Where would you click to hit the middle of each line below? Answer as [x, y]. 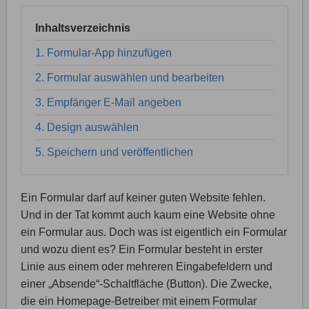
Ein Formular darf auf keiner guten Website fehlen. [143, 198]
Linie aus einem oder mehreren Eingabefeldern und [147, 267]
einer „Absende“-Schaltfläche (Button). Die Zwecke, [146, 284]
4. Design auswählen [87, 127]
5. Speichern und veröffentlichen [114, 152]
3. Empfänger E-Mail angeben [108, 102]
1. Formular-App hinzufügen [103, 53]
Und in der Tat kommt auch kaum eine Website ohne [148, 215]
